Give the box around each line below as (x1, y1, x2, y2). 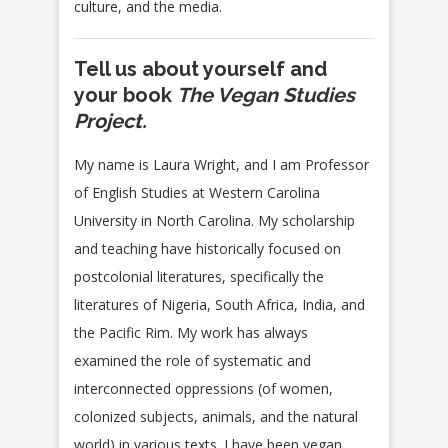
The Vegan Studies (177, 83, 355, 108)
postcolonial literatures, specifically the (74, 267, 324, 287)
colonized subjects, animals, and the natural (74, 407, 358, 427)
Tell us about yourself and (74, 57, 327, 82)
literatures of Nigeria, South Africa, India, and (74, 295, 365, 315)
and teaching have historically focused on (74, 239, 341, 259)
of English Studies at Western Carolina (74, 183, 320, 203)
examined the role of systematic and (74, 351, 311, 371)
